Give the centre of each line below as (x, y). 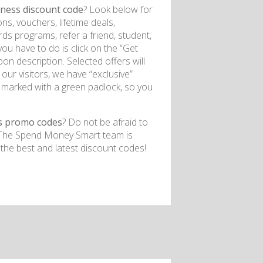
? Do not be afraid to (105, 122)
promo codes (32, 122)
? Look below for (118, 9)
